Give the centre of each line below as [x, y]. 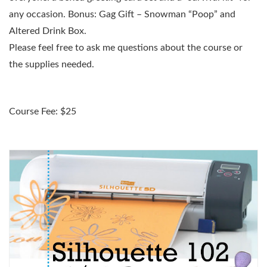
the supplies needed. [52, 65]
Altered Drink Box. [48, 31]
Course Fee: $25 [43, 111]
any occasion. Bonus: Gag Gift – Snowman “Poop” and [122, 15]
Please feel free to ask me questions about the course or [126, 48]
